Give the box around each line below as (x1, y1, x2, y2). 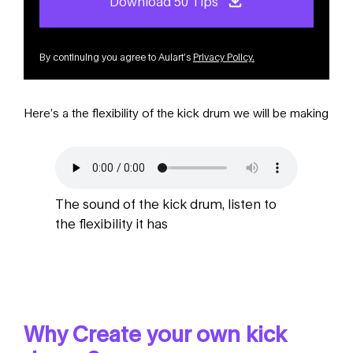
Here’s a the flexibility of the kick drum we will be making (24, 105, 329, 120)
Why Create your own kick (24, 320, 287, 347)
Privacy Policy (193, 50, 252, 63)
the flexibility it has (55, 215, 168, 231)
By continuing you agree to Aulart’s (39, 50, 193, 63)
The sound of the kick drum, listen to (55, 195, 277, 211)
